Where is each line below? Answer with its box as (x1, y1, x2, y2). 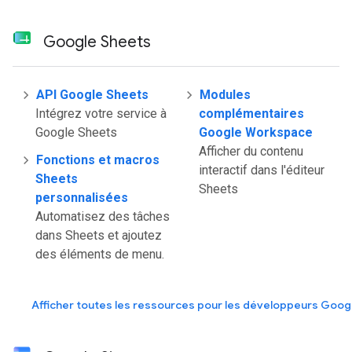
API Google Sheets (36, 87, 148, 102)
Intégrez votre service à (35, 106, 167, 121)
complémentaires (199, 106, 304, 121)
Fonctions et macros (36, 152, 159, 167)
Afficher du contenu (199, 144, 303, 159)
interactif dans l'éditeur (199, 163, 324, 178)
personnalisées (35, 190, 128, 205)
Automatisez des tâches (35, 209, 170, 224)
